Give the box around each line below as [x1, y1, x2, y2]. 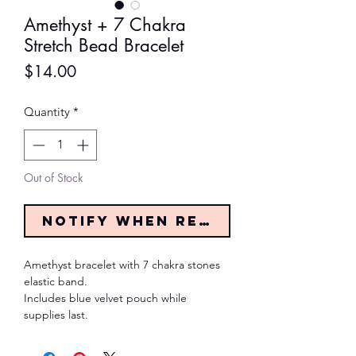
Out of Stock [24, 169, 83, 185]
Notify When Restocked [42, 211, 284, 230]
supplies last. [24, 307, 88, 322]
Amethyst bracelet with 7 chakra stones [24, 257, 220, 272]
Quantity [24, 104, 70, 120]
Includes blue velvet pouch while [24, 290, 187, 305]
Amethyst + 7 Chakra [24, 14, 186, 37]
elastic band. [24, 273, 87, 288]
